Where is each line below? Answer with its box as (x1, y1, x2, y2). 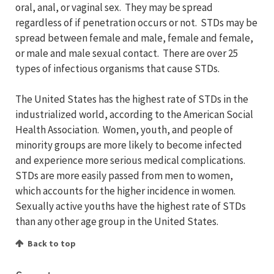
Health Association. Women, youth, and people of (15, 123, 233, 137)
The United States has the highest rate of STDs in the (15, 92, 248, 106)
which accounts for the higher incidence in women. (15, 184, 237, 198)
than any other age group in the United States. (15, 215, 218, 229)
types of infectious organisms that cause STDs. (15, 62, 220, 76)
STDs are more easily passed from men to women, (15, 169, 233, 183)
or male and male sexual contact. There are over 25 (15, 46, 238, 61)
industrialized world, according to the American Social (15, 108, 253, 122)
